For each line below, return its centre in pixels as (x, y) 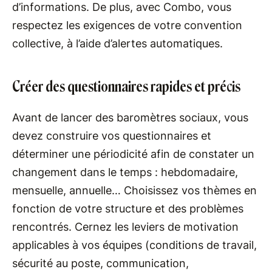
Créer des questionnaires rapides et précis (126, 86)
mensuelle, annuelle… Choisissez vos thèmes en (134, 190)
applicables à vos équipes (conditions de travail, (134, 245)
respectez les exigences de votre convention (127, 25)
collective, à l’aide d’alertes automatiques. (117, 43)
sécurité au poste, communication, (100, 263)
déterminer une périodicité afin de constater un (133, 154)
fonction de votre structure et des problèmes (128, 208)
